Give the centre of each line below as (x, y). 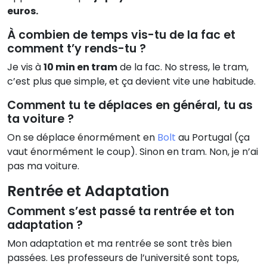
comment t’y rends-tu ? (77, 49)
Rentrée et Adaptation (88, 191)
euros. (23, 11)
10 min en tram (80, 67)
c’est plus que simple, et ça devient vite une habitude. (131, 82)
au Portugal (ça (213, 138)
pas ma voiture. (43, 166)
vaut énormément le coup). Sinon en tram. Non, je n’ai (133, 152)
